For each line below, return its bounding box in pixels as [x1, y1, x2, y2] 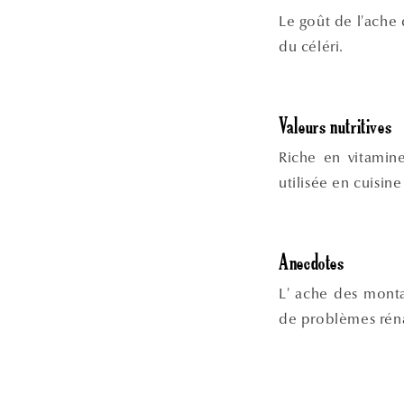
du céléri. [279, 37, 344, 55]
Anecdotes [279, 252, 344, 278]
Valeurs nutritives [279, 115, 392, 142]
